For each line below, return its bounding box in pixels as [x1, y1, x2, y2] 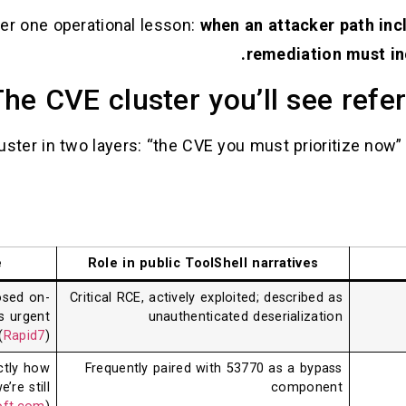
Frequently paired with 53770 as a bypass [84, 361, 343, 377]
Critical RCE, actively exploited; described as [70, 290, 343, 306]
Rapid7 [3, 328, 45, 344]
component [271, 380, 343, 396]
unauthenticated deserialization [148, 309, 343, 325]
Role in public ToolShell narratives [87, 256, 319, 272]
